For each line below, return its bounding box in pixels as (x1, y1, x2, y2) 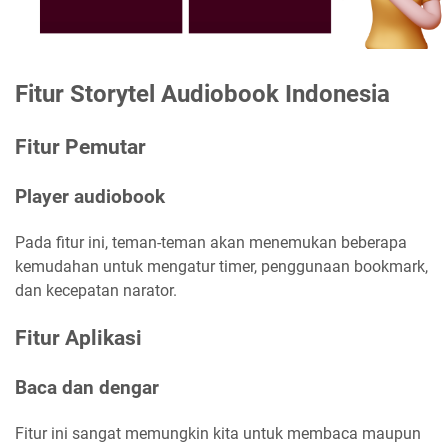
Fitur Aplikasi (15, 326, 142, 350)
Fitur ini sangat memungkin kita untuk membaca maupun (15, 424, 421, 443)
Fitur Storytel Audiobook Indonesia (15, 80, 390, 108)
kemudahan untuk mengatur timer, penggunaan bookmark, (15, 257, 428, 276)
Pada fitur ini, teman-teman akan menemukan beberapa (15, 233, 407, 252)
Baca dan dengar (15, 376, 159, 399)
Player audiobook (15, 185, 165, 208)
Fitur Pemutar (15, 135, 146, 159)
